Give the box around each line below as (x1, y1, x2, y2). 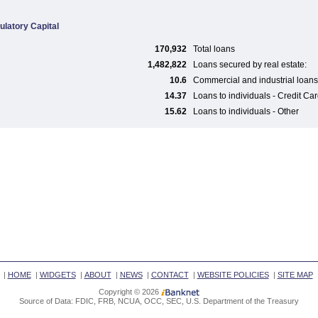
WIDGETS (39, 270, 76, 279)
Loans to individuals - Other (193, 106, 299, 116)
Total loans (193, 44, 235, 54)
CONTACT (150, 270, 189, 279)
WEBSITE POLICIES (197, 270, 269, 279)
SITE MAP (277, 270, 313, 279)
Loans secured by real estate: (193, 60, 307, 70)
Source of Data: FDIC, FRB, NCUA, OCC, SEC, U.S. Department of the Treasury (19, 297, 299, 305)
